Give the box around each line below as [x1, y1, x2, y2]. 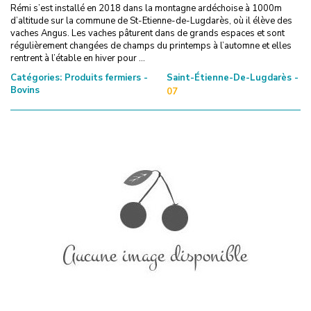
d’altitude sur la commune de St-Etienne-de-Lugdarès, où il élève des [10, 14, 292, 27]
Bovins [10, 83, 40, 96]
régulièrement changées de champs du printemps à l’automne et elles [10, 39, 292, 52]
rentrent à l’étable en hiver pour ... [10, 51, 145, 65]
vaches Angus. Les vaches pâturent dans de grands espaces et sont [10, 26, 285, 40]
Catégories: [10, 71, 62, 84]
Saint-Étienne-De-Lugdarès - [166, 71, 299, 84]
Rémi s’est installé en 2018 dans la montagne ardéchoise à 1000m [10, 1, 282, 15]
